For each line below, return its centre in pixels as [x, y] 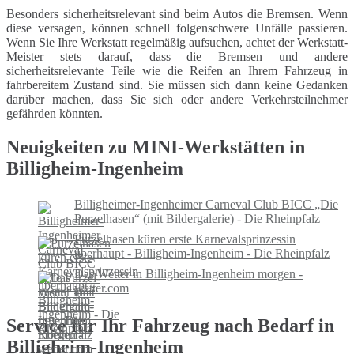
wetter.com [102, 288]
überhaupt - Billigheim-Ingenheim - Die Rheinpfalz [202, 253]
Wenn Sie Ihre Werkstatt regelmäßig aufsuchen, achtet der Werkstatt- [177, 43]
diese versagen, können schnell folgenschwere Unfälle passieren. [177, 28]
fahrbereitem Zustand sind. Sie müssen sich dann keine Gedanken [177, 85]
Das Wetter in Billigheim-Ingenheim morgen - [188, 273]
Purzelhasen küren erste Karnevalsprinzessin [185, 239]
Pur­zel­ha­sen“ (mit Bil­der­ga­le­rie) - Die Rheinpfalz [197, 218]
